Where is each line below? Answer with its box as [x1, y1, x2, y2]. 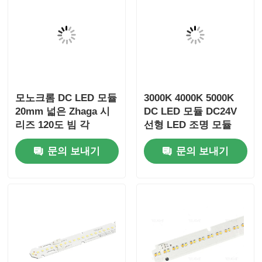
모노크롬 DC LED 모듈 [15, 92, 118, 104]
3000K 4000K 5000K [143, 92, 234, 104]
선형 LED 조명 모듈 [143, 119, 232, 130]
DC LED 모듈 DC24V [143, 105, 237, 117]
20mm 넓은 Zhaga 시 [15, 105, 111, 117]
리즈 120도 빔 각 [15, 119, 90, 130]
